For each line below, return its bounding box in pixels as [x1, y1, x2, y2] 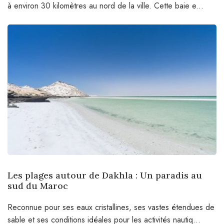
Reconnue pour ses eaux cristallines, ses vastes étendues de [7, 201, 214, 213]
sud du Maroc [7, 179, 68, 191]
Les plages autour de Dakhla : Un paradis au [7, 169, 202, 181]
